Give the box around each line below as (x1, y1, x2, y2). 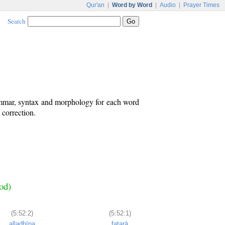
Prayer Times (183, 2, 219, 9)
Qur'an (86, 2, 104, 9)
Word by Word (112, 2, 152, 9)
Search (8, 17, 26, 26)
